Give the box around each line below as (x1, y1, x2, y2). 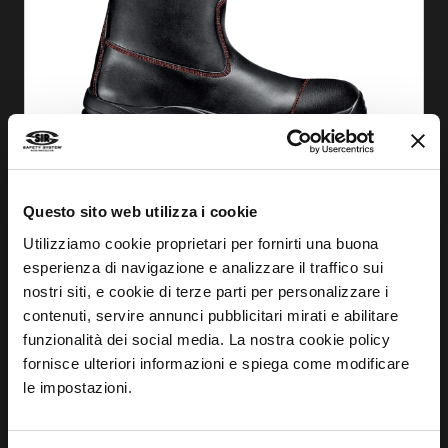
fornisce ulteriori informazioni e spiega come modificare (23, 354, 409, 372)
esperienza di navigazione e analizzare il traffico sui (23, 258, 383, 276)
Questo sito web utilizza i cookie (23, 203, 258, 220)
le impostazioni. (23, 378, 132, 396)
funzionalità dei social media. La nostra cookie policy (23, 330, 390, 348)
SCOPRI (318, 165, 375, 186)
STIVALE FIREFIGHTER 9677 (49, 220, 256, 245)
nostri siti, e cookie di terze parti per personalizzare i (23, 282, 389, 300)
